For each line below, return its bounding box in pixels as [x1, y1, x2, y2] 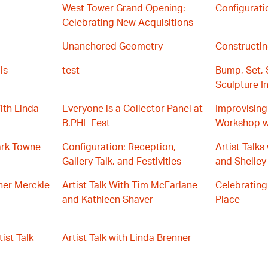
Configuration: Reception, [62, 142, 176, 152]
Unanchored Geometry [62, 42, 163, 51]
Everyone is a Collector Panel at [62, 104, 203, 114]
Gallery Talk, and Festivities [62, 157, 181, 166]
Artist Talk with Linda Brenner [62, 233, 191, 243]
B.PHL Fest [62, 118, 110, 128]
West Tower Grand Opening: [62, 4, 185, 13]
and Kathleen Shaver [62, 195, 153, 205]
